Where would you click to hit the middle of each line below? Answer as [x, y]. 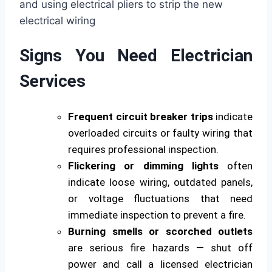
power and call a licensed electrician [160, 264]
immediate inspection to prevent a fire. [157, 215]
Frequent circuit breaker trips [141, 116]
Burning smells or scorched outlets [160, 231]
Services [53, 81]
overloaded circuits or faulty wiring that [160, 133]
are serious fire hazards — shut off [160, 247]
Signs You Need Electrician [136, 56]
